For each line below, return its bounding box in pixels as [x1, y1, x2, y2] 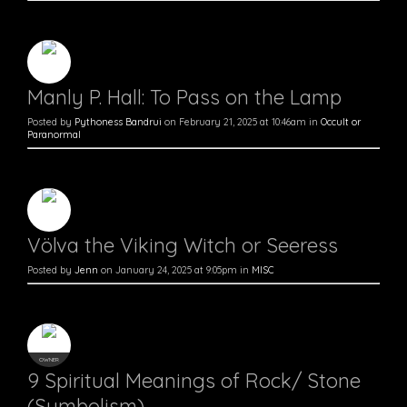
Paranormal [27, 128, 81, 142]
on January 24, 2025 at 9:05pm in [98, 263, 252, 277]
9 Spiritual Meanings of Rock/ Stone [27, 368, 361, 394]
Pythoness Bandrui [74, 115, 162, 129]
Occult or [321, 115, 361, 129]
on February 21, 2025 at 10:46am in [162, 115, 321, 129]
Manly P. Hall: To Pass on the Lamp [27, 84, 342, 111]
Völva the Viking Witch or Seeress [27, 233, 338, 259]
